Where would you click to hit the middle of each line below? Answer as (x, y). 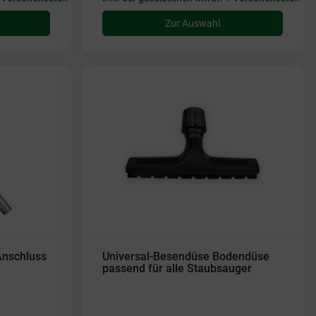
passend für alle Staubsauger (177, 268)
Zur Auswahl (192, 23)
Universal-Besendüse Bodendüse (186, 256)
